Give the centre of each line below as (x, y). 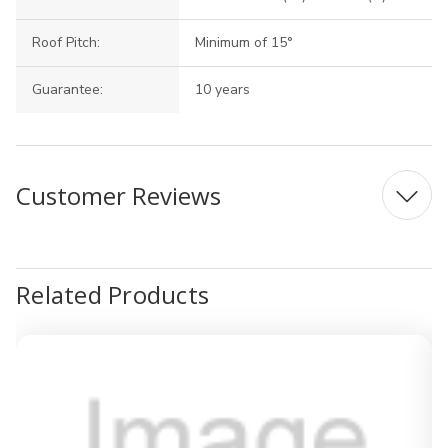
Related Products (112, 294)
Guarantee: (67, 89)
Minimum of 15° (244, 42)
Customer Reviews (118, 195)
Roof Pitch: (66, 42)
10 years (222, 89)
